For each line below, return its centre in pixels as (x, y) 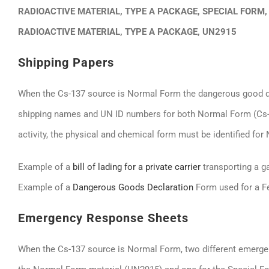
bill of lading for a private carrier (138, 167)
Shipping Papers (66, 62)
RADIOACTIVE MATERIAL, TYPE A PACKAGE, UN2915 (127, 32)
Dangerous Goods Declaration (133, 187)
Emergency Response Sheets (103, 218)
